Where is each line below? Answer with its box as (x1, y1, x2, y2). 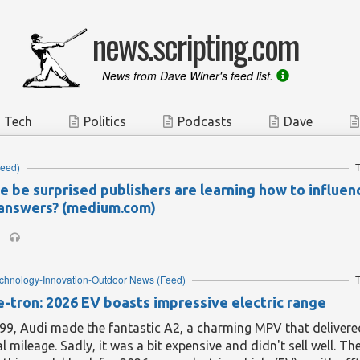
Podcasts (178, 114, 232, 129)
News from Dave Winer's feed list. (102, 67, 276, 84)
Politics (84, 114, 126, 129)
